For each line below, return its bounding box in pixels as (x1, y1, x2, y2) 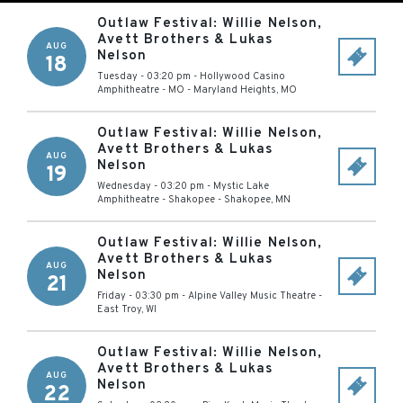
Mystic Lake (213, 180, 269, 193)
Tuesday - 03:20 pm (97, 70, 191, 83)
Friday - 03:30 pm (97, 290, 179, 302)
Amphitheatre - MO (97, 84, 184, 96)
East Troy (97, 303, 141, 316)
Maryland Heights (193, 84, 276, 96)
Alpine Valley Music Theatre (188, 290, 316, 302)
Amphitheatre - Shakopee (97, 193, 215, 206)
